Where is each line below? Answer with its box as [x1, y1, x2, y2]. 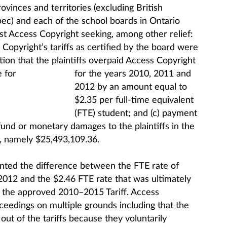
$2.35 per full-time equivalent [74, 96, 194, 105]
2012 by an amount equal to [74, 83, 187, 92]
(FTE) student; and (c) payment [74, 109, 197, 118]
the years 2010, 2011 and [88, 69, 191, 79]
